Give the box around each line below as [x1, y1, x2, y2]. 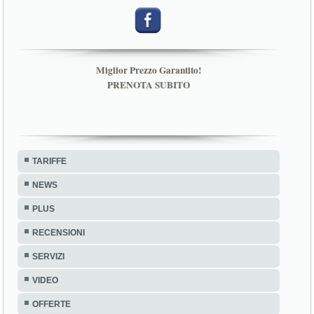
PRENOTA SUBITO [107, 78, 191, 93]
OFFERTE [32, 299, 71, 309]
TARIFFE [32, 156, 67, 166]
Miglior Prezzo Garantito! [96, 63, 202, 78]
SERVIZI [32, 251, 65, 261]
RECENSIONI [32, 227, 86, 238]
